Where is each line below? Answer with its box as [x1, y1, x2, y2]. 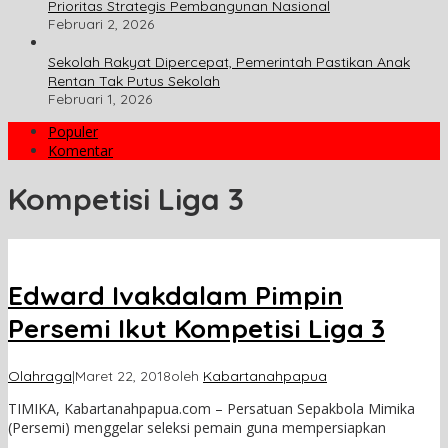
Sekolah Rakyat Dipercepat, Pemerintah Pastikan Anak [48, 53, 410, 72]
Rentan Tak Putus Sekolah [48, 72, 220, 91]
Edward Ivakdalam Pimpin [8, 279, 343, 313]
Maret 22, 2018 [75, 366, 171, 385]
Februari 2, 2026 [48, 15, 154, 34]
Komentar [48, 141, 113, 161]
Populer [48, 122, 98, 142]
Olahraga [8, 366, 72, 385]
